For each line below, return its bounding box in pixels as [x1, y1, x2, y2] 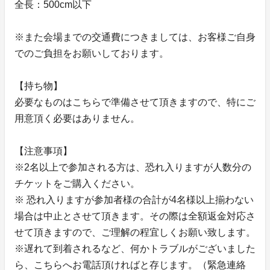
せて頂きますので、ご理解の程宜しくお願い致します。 [14, 227, 256, 238]
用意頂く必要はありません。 [14, 113, 140, 124]
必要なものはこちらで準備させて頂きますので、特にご [14, 97, 256, 108]
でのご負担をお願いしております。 [14, 48, 169, 59]
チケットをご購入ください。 [14, 178, 140, 189]
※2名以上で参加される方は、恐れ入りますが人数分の [14, 162, 251, 173]
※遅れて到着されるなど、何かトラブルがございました [14, 243, 256, 254]
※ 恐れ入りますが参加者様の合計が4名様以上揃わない [14, 195, 254, 206]
